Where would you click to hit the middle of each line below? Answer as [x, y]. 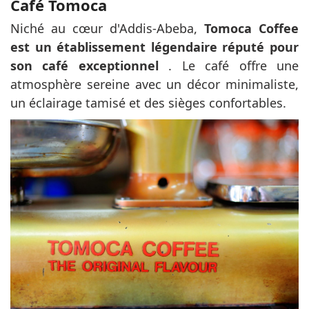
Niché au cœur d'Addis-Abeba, [107, 28]
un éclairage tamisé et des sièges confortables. [150, 102]
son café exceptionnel [84, 65]
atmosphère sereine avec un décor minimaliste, [154, 84]
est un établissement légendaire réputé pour [154, 47]
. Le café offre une [229, 65]
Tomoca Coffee [251, 28]
